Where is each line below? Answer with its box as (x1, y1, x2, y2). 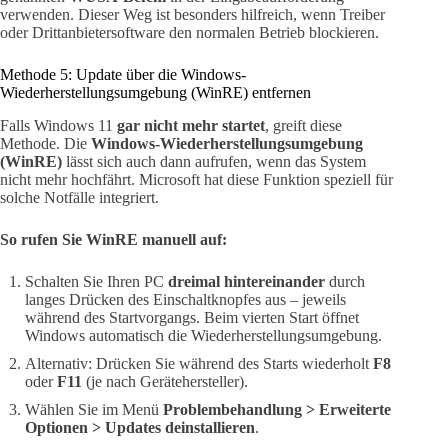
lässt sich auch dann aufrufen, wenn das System (62, 152, 366, 170)
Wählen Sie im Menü (25, 400, 163, 418)
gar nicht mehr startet (117, 116, 265, 134)
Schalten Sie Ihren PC (25, 272, 168, 290)
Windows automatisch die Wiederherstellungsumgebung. (25, 326, 382, 344)
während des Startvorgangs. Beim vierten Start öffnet (25, 308, 359, 326)
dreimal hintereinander (168, 272, 325, 290)
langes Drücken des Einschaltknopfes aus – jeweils (25, 290, 346, 308)
